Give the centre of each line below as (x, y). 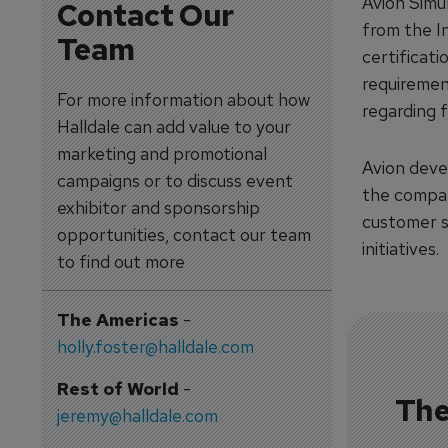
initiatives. (400, 248)
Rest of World (117, 388)
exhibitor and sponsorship (158, 207)
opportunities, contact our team (183, 234)
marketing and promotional (161, 153)
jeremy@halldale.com (137, 415)
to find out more (120, 261)
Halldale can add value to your (173, 126)
